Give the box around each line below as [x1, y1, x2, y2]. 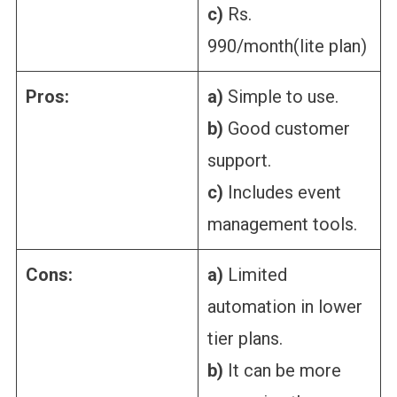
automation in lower [206, 295, 362, 317]
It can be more [222, 359, 341, 381]
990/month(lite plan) [206, 35, 367, 57]
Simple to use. [222, 85, 339, 107]
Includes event [222, 181, 341, 203]
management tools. [206, 213, 357, 235]
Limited [222, 263, 287, 285]
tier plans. [206, 327, 283, 349]
